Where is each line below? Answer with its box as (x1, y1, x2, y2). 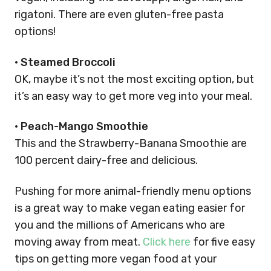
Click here (143, 235, 191, 249)
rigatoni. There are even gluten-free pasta (15, 8, 224, 21)
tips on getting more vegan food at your (15, 252, 217, 266)
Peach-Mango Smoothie (21, 120, 148, 133)
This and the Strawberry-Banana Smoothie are (15, 137, 247, 150)
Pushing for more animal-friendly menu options (15, 184, 251, 198)
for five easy (191, 235, 255, 249)
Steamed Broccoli (21, 55, 116, 69)
